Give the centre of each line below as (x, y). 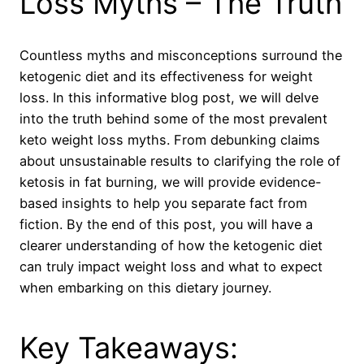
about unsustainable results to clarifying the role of (180, 161)
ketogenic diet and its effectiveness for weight (166, 77)
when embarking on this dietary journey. (145, 288)
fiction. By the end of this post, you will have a (166, 225)
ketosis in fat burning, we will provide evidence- (171, 182)
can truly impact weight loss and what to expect (171, 267)
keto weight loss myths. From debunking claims (170, 140)
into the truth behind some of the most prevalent (173, 119)
